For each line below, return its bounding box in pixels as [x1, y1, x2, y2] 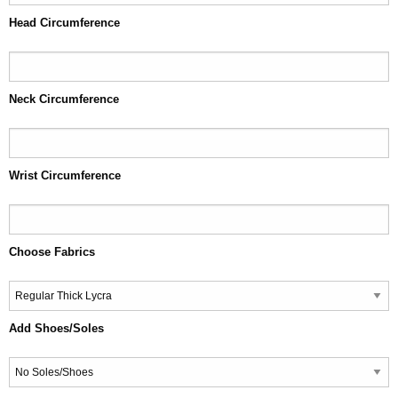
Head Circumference [9, 16, 120, 29]
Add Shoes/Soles [9, 322, 104, 335]
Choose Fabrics [9, 245, 95, 259]
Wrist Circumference [9, 169, 121, 182]
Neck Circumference [9, 92, 119, 106]
